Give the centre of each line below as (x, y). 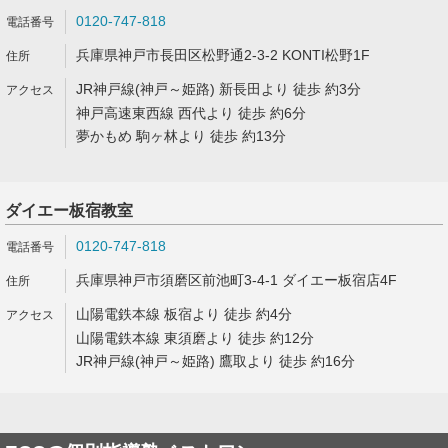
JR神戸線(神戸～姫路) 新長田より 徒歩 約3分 (218, 89)
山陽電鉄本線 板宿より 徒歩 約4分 (184, 314)
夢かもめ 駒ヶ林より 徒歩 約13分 (181, 136)
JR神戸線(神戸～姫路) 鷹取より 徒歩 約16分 (215, 361)
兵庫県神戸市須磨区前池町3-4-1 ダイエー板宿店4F (236, 280)
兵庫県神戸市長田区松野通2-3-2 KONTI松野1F (223, 55)
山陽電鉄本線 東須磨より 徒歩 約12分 (195, 338)
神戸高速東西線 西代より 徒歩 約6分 (191, 113)
